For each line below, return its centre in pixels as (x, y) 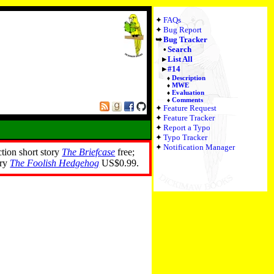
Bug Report (183, 30)
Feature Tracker (189, 118)
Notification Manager (199, 147)
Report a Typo (187, 128)
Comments (188, 100)
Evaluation (188, 92)
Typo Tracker (185, 137)
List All (180, 59)
